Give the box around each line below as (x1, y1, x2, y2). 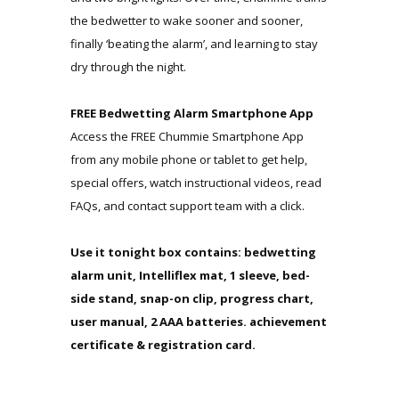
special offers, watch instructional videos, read (70, 174, 322, 191)
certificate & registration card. (70, 336, 256, 353)
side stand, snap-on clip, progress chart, (70, 289, 313, 306)
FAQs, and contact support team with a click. (70, 197, 305, 214)
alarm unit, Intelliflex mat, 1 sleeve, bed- (70, 266, 310, 283)
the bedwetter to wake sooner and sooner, (70, 12, 303, 28)
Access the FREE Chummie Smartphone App (70, 127, 304, 144)
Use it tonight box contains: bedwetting (70, 243, 316, 260)
